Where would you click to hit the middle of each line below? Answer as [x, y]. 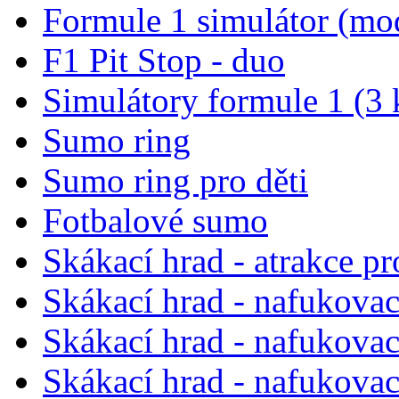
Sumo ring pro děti [175, 180]
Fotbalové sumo [155, 220]
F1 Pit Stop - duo [164, 60]
